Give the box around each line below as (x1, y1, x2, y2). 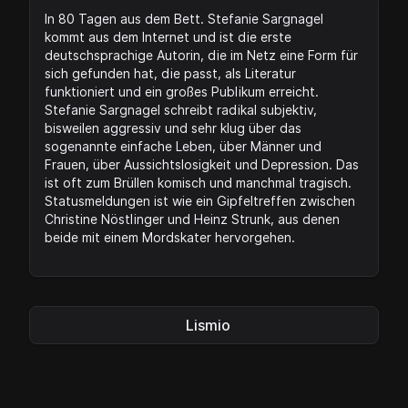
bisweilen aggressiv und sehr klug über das (45, 119, 301, 136)
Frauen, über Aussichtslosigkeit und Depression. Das (45, 156, 359, 172)
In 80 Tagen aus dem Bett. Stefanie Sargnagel (45, 10, 323, 26)
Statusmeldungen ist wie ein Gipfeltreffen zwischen (45, 192, 355, 209)
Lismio (185, 315, 230, 334)
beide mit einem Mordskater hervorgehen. (45, 229, 295, 245)
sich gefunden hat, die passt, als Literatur (45, 65, 296, 81)
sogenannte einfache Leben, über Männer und (45, 138, 321, 154)
